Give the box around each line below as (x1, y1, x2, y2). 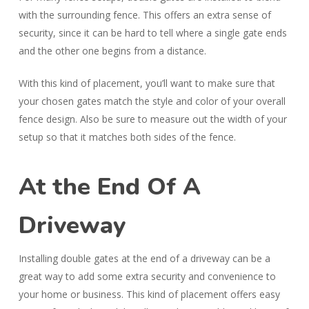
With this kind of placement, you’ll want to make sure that (18, 76, 275, 90)
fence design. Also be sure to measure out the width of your (18, 112, 287, 126)
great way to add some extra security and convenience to (18, 269, 276, 283)
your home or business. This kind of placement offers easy (18, 287, 280, 301)
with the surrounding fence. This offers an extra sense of (18, 8, 271, 21)
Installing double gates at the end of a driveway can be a (18, 251, 270, 265)
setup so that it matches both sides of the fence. (18, 130, 236, 143)
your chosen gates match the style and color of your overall (18, 94, 286, 108)
